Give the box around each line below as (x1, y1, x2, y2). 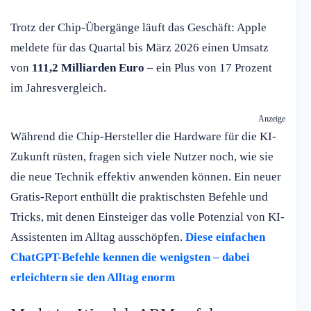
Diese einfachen (185, 230, 265, 244)
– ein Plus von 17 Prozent (144, 61, 272, 75)
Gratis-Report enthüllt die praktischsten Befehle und (10, 190, 268, 204)
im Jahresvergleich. (10, 81, 106, 95)
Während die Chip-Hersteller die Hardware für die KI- (10, 130, 276, 144)
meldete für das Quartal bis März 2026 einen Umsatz (10, 41, 269, 55)
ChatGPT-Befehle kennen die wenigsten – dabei (10, 251, 250, 264)
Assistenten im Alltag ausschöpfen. (10, 230, 185, 244)
